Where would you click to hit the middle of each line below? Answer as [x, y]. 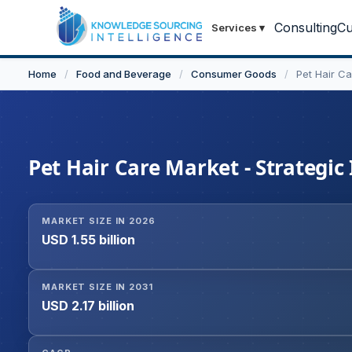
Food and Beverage [124, 74]
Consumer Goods [234, 74]
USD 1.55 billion [88, 240]
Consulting [306, 27]
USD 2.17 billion [88, 306]
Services [234, 27]
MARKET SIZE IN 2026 [99, 221]
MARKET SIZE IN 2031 [97, 287]
